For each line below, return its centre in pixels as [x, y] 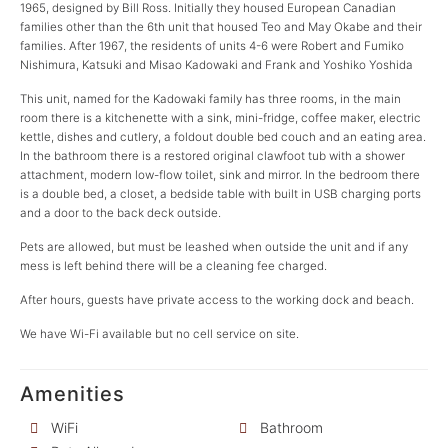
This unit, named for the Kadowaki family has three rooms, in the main [210, 99]
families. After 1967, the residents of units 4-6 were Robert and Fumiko [212, 46]
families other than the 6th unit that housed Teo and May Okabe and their [221, 27]
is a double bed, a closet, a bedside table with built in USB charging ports [220, 194]
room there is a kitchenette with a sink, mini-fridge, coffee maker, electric [220, 118]
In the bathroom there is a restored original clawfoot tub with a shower [212, 156]
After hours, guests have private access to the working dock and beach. [217, 300]
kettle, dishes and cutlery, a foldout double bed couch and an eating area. [223, 137]
